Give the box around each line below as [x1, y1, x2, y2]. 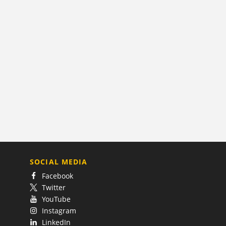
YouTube [41, 194, 71, 204]
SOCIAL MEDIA [30, 157, 88, 167]
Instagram [41, 206, 76, 216]
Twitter [41, 183, 66, 193]
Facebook [41, 171, 73, 181]
